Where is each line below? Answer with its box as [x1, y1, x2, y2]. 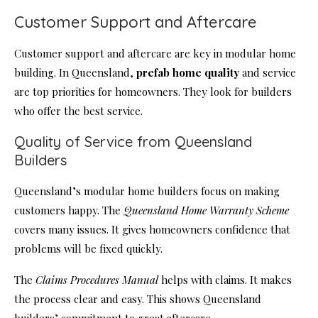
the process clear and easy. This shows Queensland [14, 292, 261, 307]
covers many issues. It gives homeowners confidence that [14, 222, 290, 237]
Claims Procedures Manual [35, 273, 158, 287]
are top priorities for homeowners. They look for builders [14, 84, 292, 99]
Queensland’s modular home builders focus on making [14, 184, 280, 199]
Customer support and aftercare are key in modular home [14, 46, 296, 61]
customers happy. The [14, 203, 124, 218]
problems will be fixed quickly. [14, 241, 163, 256]
